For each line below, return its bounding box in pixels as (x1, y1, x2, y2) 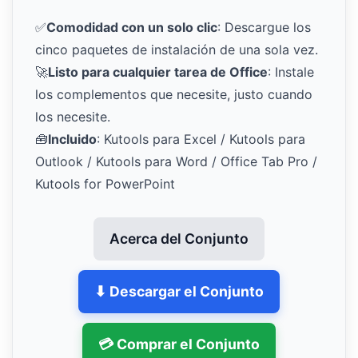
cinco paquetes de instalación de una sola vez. (35, 41, 318, 58)
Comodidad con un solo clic (46, 18, 217, 35)
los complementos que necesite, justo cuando (35, 86, 312, 102)
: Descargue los (217, 18, 311, 35)
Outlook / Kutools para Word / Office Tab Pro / (35, 153, 317, 169)
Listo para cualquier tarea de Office (48, 63, 268, 80)
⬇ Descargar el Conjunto (94, 282, 264, 300)
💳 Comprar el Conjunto (98, 335, 260, 352)
